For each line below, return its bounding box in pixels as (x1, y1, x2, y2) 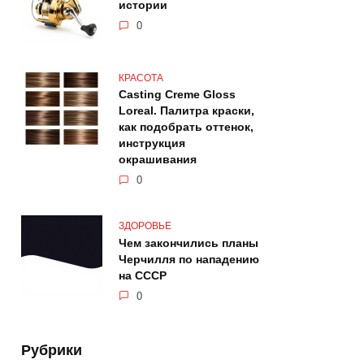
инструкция (119, 136, 185, 150)
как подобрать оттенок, (119, 120, 253, 134)
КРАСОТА (119, 71, 163, 84)
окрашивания (119, 153, 197, 167)
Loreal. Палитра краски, (119, 104, 254, 118)
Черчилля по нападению (119, 253, 259, 266)
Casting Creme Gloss (119, 88, 236, 102)
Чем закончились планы (119, 236, 258, 250)
